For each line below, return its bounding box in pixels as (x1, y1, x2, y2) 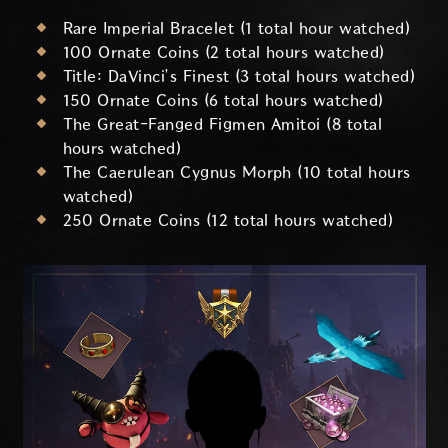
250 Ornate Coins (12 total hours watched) (62, 211, 394, 229)
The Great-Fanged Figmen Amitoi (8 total (62, 115, 383, 133)
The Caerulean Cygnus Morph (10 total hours (62, 163, 411, 181)
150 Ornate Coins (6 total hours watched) (62, 91, 384, 109)
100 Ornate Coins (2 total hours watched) (62, 43, 385, 61)
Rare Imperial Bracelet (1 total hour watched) (62, 19, 411, 37)
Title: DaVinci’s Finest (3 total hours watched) (62, 67, 416, 85)
